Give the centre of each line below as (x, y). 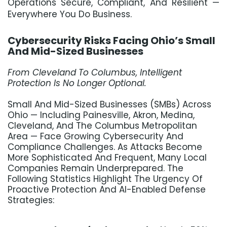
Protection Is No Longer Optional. (77, 83)
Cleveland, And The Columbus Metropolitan (102, 126)
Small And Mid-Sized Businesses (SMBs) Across (109, 105)
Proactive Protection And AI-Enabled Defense (107, 190)
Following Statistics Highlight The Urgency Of (105, 179)
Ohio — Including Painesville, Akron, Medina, (101, 115)
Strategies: (31, 200)
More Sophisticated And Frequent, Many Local (107, 158)
